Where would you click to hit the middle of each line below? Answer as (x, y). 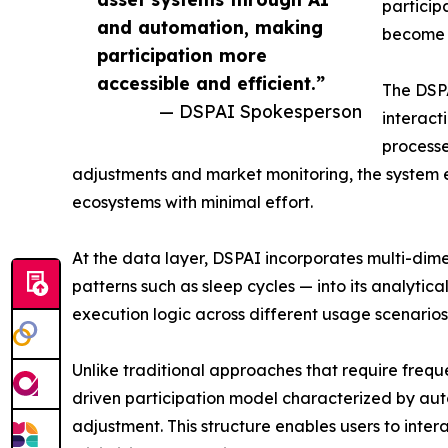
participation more (182, 54)
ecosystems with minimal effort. (192, 201)
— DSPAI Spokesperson (260, 110)
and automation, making (210, 26)
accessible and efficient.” (211, 82)
